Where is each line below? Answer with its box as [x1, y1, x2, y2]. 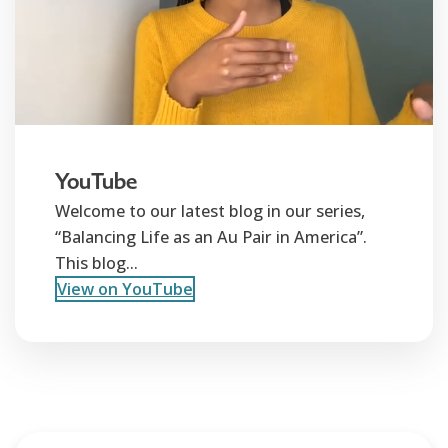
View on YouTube [57, 277, 193, 300]
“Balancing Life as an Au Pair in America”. [55, 225, 367, 248]
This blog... [55, 251, 138, 274]
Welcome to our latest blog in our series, [55, 199, 365, 222]
